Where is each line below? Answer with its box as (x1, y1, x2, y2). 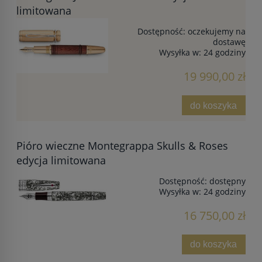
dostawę (213, 36, 246, 47)
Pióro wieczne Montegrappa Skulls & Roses (16, 138, 228, 153)
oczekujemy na (188, 25, 246, 37)
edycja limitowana (16, 153, 106, 167)
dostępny (209, 175, 246, 187)
